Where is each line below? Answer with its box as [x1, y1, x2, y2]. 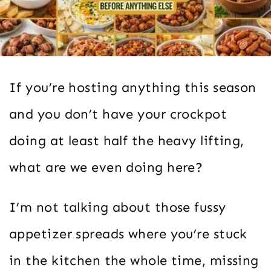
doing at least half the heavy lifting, [9, 132, 244, 149]
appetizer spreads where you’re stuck [9, 225, 247, 242]
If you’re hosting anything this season [9, 79, 256, 96]
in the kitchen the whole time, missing [9, 252, 259, 269]
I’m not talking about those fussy [9, 198, 226, 215]
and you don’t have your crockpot [9, 105, 227, 122]
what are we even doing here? [9, 158, 203, 175]
